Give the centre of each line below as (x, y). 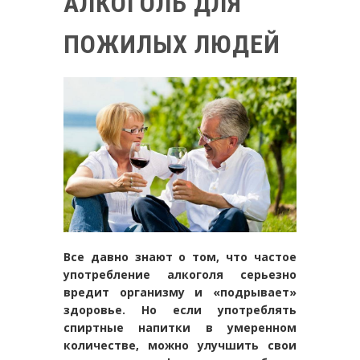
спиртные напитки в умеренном (180, 327)
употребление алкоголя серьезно (180, 274)
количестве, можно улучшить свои (180, 345)
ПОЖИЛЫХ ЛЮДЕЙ (172, 44)
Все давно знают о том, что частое (180, 256)
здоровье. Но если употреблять (180, 309)
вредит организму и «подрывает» (180, 292)
